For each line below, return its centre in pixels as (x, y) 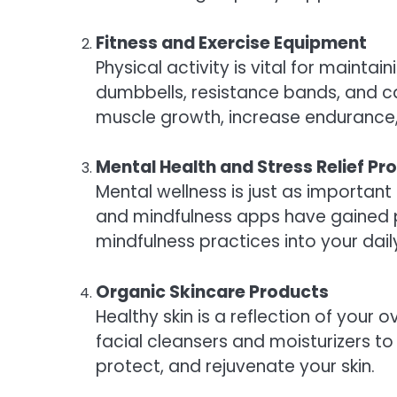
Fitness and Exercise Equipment (231, 43)
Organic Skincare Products (212, 292)
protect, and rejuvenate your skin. (235, 366)
